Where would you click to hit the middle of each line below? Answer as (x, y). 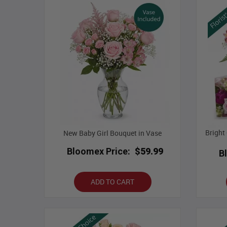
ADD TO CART (112, 182)
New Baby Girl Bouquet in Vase (112, 133)
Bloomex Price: (98, 152)
